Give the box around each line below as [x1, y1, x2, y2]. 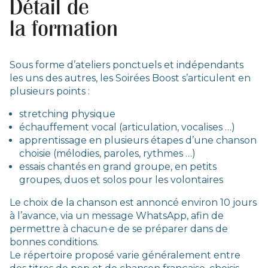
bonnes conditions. [10, 236, 99, 248]
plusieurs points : [10, 85, 90, 97]
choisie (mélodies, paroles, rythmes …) [19, 147, 196, 159]
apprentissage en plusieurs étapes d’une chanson [19, 134, 257, 146]
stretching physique [19, 108, 115, 120]
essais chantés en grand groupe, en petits [19, 160, 217, 172]
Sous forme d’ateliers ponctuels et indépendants [10, 59, 243, 71]
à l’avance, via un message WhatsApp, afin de [10, 209, 224, 221]
